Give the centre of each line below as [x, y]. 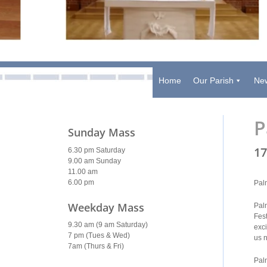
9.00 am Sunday [94, 161]
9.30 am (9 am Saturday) [108, 225]
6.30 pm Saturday [97, 150]
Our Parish [213, 81]
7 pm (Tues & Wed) [99, 236]
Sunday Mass [102, 133]
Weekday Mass [106, 207]
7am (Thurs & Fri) [96, 246]
